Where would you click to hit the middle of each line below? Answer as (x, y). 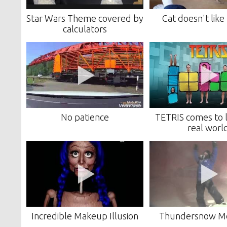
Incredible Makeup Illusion (85, 216)
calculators (85, 29)
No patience (85, 117)
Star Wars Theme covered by (85, 18)
